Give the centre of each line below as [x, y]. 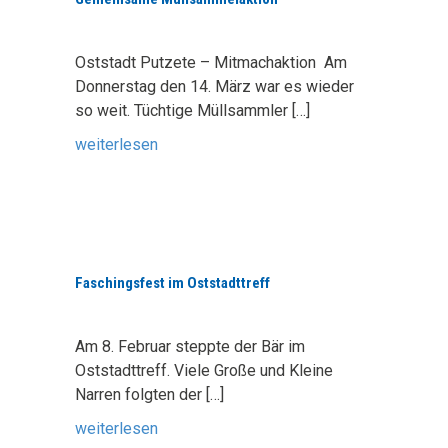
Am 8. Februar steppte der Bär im [190, 346]
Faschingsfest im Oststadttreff [172, 283]
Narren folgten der [140, 394]
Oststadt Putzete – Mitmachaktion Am [211, 62]
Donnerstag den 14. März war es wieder [214, 86]
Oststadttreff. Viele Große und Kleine [204, 370]
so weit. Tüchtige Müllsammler [183, 110]
